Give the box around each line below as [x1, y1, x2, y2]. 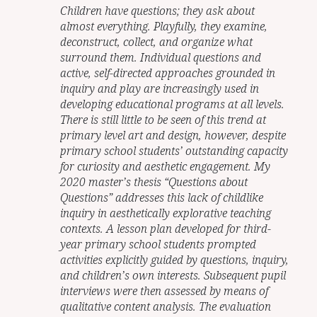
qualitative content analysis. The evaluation [60, 298, 272, 314]
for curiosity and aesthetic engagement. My [60, 158, 271, 174]
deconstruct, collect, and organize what [60, 33, 253, 50]
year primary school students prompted [60, 236, 257, 252]
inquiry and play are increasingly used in [60, 80, 260, 96]
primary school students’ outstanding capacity [60, 142, 289, 158]
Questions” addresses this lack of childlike [60, 189, 264, 205]
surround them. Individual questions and [60, 49, 262, 65]
